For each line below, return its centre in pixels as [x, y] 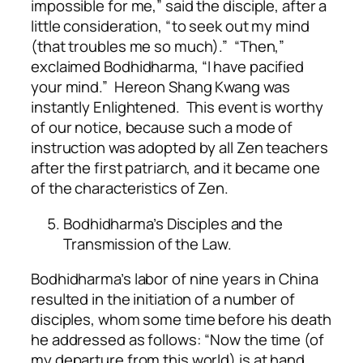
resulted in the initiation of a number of [163, 299]
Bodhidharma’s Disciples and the [173, 223]
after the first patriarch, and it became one [175, 168]
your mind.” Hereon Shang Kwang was [160, 87]
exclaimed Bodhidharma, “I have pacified [168, 67]
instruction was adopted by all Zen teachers [179, 148]
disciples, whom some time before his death [181, 320]
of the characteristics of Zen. [130, 188]
